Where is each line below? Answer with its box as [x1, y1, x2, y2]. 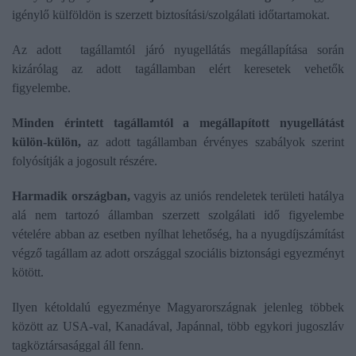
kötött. [12, 265, 47, 280]
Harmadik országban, [12, 189, 130, 203]
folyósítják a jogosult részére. [12, 154, 161, 168]
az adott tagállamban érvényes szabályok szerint [81, 135, 344, 149]
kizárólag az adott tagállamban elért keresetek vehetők [12, 62, 344, 76]
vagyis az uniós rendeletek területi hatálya [130, 189, 345, 203]
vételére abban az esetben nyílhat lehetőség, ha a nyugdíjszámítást [12, 227, 344, 242]
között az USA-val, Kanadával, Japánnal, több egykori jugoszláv [12, 319, 344, 334]
